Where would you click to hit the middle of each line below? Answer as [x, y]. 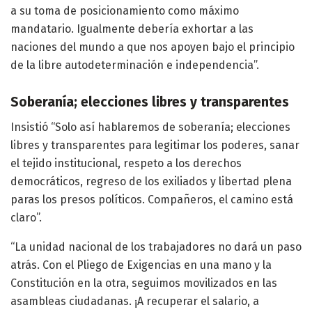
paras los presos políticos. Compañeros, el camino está [152, 200]
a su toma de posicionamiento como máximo [125, 11]
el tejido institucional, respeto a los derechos [126, 164]
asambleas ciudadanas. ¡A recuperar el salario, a [135, 302]
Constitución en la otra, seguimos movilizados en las [144, 283]
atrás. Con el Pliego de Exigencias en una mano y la [141, 265]
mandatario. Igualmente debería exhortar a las [132, 29]
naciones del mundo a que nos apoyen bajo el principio [153, 47]
